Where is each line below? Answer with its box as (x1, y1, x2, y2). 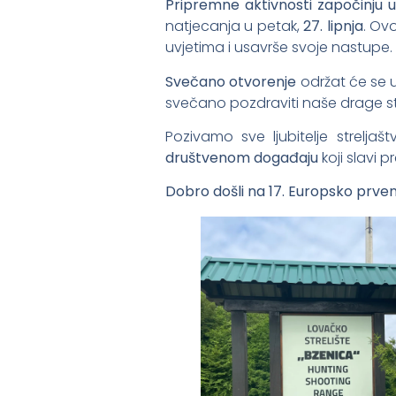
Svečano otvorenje (165, 71, 297, 92)
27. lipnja (303, 16, 363, 37)
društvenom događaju (165, 148, 318, 169)
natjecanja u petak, (165, 16, 304, 37)
